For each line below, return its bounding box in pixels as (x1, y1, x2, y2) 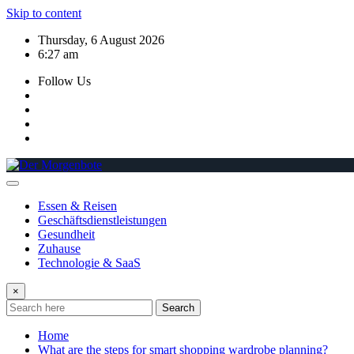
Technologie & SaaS (38, 256, 141, 269)
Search (162, 302, 194, 314)
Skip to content (6, 6, 81, 20)
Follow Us (38, 74, 91, 88)
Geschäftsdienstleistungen (38, 213, 167, 227)
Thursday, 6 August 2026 (38, 33, 164, 47)
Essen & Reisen (38, 199, 117, 213)
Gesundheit (38, 228, 95, 241)
